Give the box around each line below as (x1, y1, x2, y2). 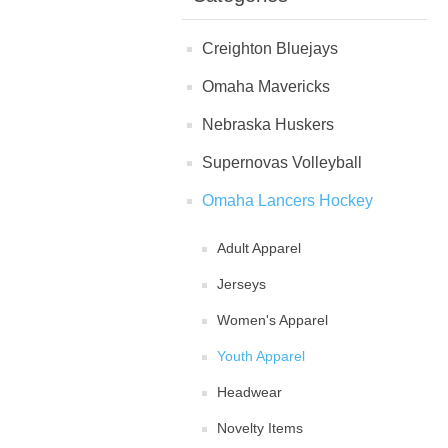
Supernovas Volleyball (202, 154, 362, 171)
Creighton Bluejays (202, 40, 338, 57)
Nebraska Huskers (202, 116, 334, 133)
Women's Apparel (217, 312, 328, 328)
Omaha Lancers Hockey (202, 192, 373, 209)
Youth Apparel (217, 348, 305, 364)
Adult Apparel (217, 240, 301, 256)
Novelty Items (217, 420, 303, 436)
